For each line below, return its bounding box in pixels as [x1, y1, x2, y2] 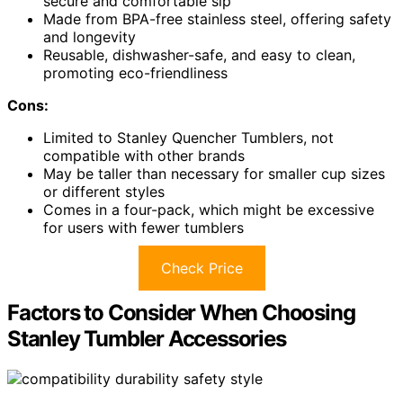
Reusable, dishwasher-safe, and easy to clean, [43, 46, 355, 65]
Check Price [160, 259, 243, 278]
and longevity [43, 28, 136, 47]
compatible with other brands [43, 147, 245, 166]
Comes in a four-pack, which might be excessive [43, 201, 374, 219]
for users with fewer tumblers [43, 219, 244, 237]
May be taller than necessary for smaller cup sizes [43, 165, 385, 184]
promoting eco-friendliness [43, 64, 228, 83]
